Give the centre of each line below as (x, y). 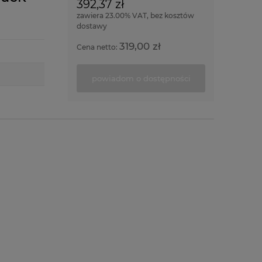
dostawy (92, 26)
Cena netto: (98, 47)
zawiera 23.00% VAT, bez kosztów (135, 15)
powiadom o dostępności (141, 78)
